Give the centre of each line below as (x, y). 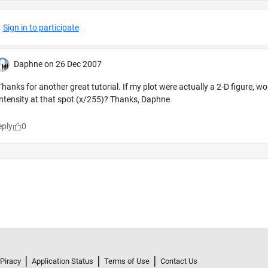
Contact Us (179, 261)
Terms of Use (127, 261)
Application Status (63, 261)
